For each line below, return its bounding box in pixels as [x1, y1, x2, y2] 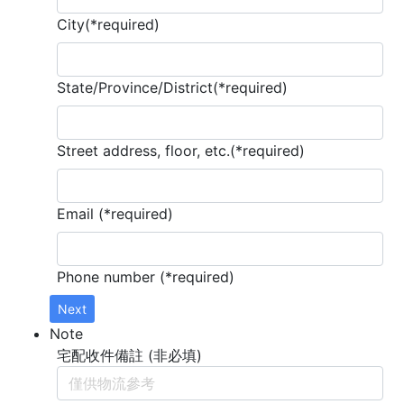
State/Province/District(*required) [57, 78, 288, 97]
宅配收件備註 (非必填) [57, 346, 202, 365]
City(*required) [57, 15, 160, 34]
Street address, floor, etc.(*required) [57, 142, 305, 161]
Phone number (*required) [57, 268, 234, 287]
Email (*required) [57, 205, 173, 224]
